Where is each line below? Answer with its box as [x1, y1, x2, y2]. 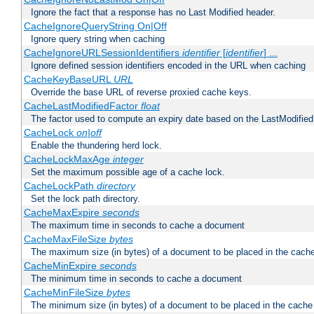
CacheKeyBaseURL [23, 74, 114, 86]
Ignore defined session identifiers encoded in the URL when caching [31, 60, 306, 71]
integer [112, 153, 144, 165]
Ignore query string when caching [31, 34, 165, 45]
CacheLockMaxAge [23, 153, 113, 165]
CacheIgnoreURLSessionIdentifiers [23, 47, 182, 59]
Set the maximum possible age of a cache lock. [31, 167, 225, 178]
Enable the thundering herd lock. [31, 140, 162, 151]
